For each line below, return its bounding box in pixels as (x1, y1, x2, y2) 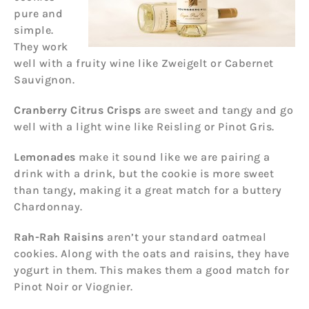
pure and (14, 6, 63, 20)
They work (14, 39, 68, 53)
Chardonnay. (14, 199, 83, 213)
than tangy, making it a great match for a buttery (14, 183, 282, 197)
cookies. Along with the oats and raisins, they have (14, 246, 290, 260)
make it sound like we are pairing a (79, 150, 270, 163)
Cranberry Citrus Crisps (14, 103, 144, 117)
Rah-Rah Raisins (14, 230, 107, 243)
